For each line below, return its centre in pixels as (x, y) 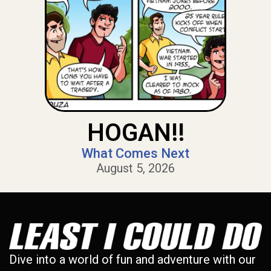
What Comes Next (135, 153)
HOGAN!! (135, 132)
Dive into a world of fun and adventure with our (132, 260)
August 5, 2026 (135, 168)
